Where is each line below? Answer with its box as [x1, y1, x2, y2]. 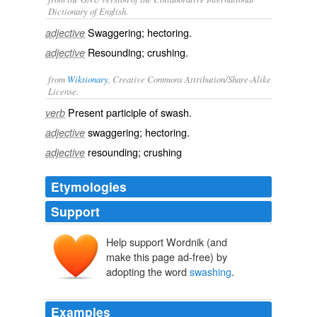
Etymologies [51, 178, 127, 195]
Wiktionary [67, 73, 108, 85]
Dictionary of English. [48, 5, 128, 17]
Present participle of [68, 105, 161, 120]
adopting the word [106, 264, 190, 279]
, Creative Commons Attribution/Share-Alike [108, 73, 271, 85]
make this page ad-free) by [106, 249, 227, 265]
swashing [190, 264, 231, 279]
